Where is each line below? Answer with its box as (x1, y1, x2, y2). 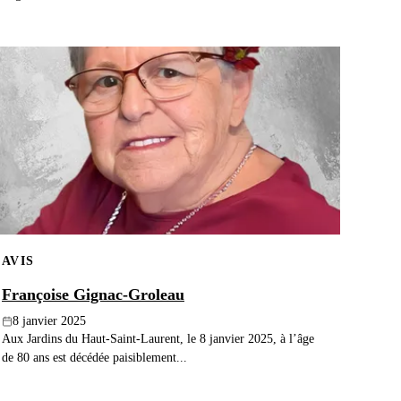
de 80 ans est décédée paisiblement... (2, 350, 187, 365)
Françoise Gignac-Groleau (2, 286, 184, 304)
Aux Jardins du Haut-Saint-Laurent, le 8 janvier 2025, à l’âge (2, 331, 314, 346)
